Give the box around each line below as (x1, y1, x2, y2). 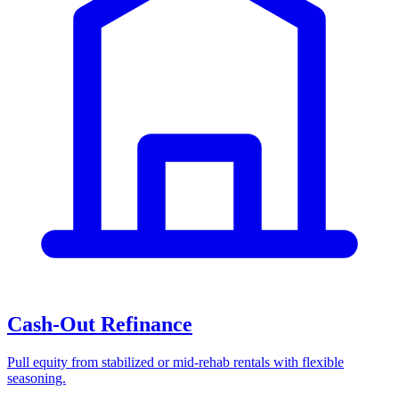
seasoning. (7, 370, 66, 387)
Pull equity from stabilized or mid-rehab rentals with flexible (7, 354, 344, 370)
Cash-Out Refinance (7, 313, 192, 337)
